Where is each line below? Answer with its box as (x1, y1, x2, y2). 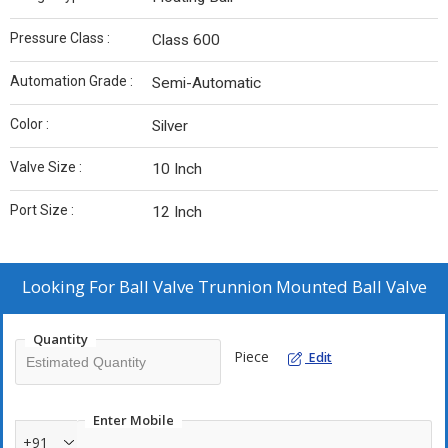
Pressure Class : (10, 30, 110, 47)
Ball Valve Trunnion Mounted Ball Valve (118, 275, 427, 299)
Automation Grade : (10, 73, 133, 90)
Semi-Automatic (152, 74, 261, 93)
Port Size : (10, 202, 74, 219)
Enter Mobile (93, 411, 174, 430)
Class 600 (152, 31, 220, 50)
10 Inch (152, 160, 202, 179)
